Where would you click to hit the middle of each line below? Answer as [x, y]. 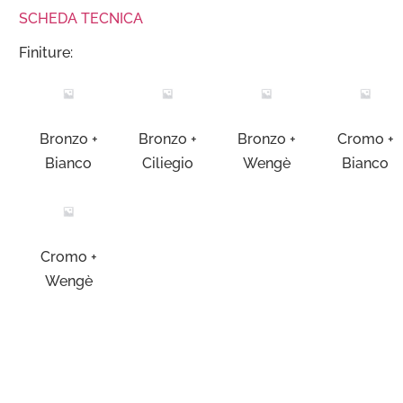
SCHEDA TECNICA [81, 19]
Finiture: [46, 52]
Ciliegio [167, 164]
